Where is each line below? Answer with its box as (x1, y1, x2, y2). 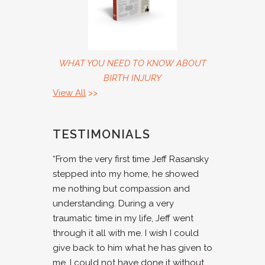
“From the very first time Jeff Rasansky (53, 154, 209, 164)
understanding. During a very (53, 198, 174, 209)
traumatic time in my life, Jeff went (53, 213, 193, 224)
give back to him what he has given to (53, 243, 212, 253)
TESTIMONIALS (53, 127, 150, 141)
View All (53, 88, 86, 98)
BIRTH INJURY (104, 73, 161, 83)
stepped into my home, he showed (53, 169, 199, 179)
